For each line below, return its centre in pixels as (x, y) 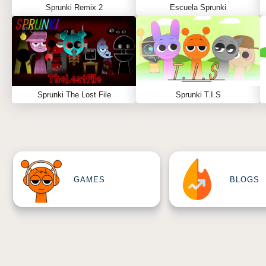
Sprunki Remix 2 (74, 7)
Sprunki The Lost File (74, 95)
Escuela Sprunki (198, 7)
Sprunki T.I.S (198, 95)
